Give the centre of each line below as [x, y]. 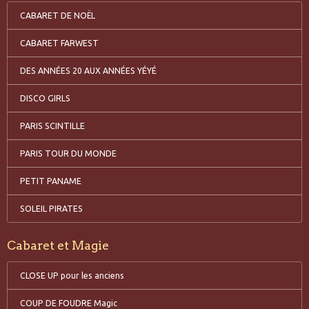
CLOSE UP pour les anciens [72, 275]
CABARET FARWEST [59, 43]
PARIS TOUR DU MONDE [68, 153]
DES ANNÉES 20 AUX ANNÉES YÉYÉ [88, 70]
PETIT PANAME [50, 181]
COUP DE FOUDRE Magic [68, 303]
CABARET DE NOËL [57, 15]
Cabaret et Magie [58, 245]
